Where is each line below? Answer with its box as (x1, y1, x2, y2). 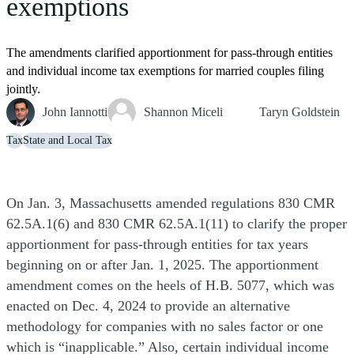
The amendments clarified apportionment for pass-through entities (6, 46, 333, 60)
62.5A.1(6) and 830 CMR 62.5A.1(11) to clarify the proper (6, 216, 347, 232)
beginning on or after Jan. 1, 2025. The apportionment (6, 257, 318, 273)
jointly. (6, 82, 40, 96)
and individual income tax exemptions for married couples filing (6, 64, 324, 78)
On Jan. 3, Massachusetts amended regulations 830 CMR (6, 195, 335, 212)
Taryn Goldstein (259, 105, 340, 119)
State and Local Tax (23, 134, 112, 147)
